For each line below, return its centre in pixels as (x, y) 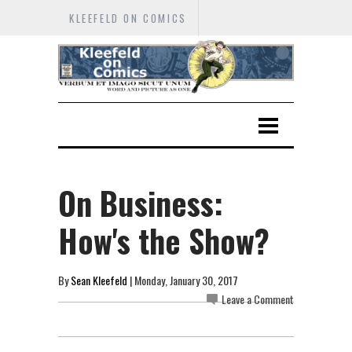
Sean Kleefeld (99, 280)
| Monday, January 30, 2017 (183, 280)
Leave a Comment (258, 299)
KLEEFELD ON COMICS (128, 18)
